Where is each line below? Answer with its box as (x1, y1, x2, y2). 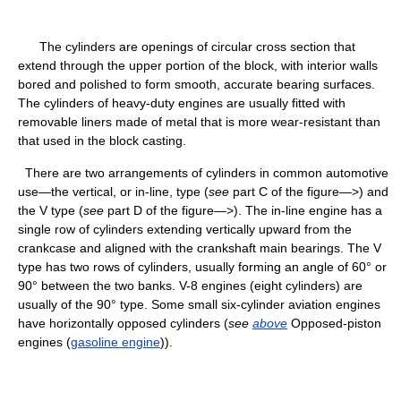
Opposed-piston (287, 316, 381, 330)
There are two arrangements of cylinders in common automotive (18, 166, 388, 180)
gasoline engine (71, 335, 160, 349)
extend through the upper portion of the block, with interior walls (18, 58, 378, 73)
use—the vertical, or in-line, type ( (18, 184, 209, 199)
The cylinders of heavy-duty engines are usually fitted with (18, 96, 346, 110)
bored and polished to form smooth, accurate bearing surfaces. (18, 77, 375, 91)
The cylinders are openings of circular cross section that (18, 39, 355, 54)
